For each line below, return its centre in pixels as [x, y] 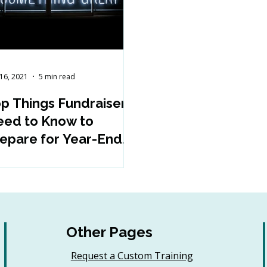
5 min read [57, 76]
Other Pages [109, 232]
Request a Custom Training [132, 256]
